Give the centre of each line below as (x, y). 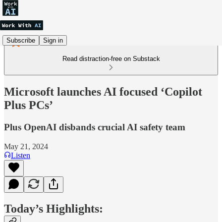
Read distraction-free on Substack (111, 59)
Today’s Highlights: (54, 209)
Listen (21, 155)
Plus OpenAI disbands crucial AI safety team (95, 127)
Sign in (53, 40)
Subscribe (21, 40)
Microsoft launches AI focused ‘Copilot (103, 91)
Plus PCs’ (28, 105)
